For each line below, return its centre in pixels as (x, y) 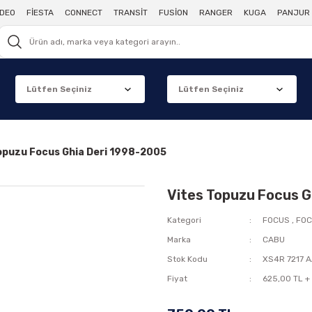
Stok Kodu (187, 259)
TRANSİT (130, 13)
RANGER (216, 13)
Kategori (184, 220)
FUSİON (173, 13)
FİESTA (40, 13)
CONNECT (83, 13)
